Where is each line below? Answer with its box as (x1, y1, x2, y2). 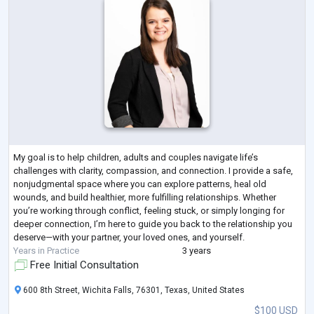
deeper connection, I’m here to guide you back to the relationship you (13, 218, 292, 229)
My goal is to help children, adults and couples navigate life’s (13, 151, 258, 163)
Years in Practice (13, 245, 79, 256)
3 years (182, 245, 211, 256)
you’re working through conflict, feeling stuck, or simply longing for (13, 205, 285, 216)
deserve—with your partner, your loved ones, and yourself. (13, 231, 245, 243)
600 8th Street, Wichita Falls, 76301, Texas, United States (21, 285, 245, 295)
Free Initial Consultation (27, 258, 139, 271)
